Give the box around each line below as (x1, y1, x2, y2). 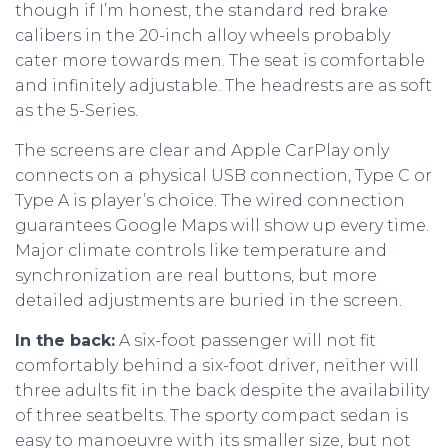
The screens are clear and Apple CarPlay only (15, 141, 389, 160)
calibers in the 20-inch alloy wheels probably (15, 26, 390, 45)
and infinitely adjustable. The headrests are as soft (15, 76, 432, 95)
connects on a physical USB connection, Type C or (15, 166, 432, 185)
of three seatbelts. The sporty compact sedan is (15, 406, 408, 425)
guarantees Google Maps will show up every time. (15, 216, 429, 235)
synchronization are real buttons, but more (15, 266, 377, 285)
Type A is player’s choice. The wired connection (15, 191, 405, 210)
